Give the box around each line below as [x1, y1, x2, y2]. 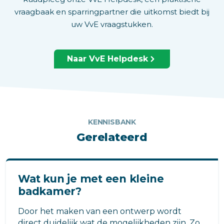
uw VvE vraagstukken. [71, 19, 153, 29]
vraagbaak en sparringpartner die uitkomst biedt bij [14, 6, 209, 16]
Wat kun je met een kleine [18, 172, 164, 185]
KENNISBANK [88, 117, 136, 126]
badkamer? [18, 184, 81, 197]
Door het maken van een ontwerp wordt [18, 206, 181, 216]
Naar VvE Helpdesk [67, 53, 148, 63]
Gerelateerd [76, 130, 147, 144]
